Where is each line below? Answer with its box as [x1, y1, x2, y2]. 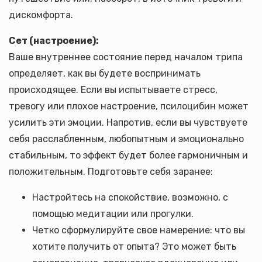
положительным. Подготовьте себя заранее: [9, 166, 213, 177]
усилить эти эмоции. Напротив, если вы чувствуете [9, 117, 247, 128]
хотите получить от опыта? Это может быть [32, 241, 236, 252]
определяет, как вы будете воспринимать [9, 68, 201, 79]
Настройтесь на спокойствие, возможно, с [32, 192, 228, 203]
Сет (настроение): [9, 35, 99, 46]
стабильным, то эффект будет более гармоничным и [9, 150, 248, 161]
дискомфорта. [9, 9, 73, 20]
